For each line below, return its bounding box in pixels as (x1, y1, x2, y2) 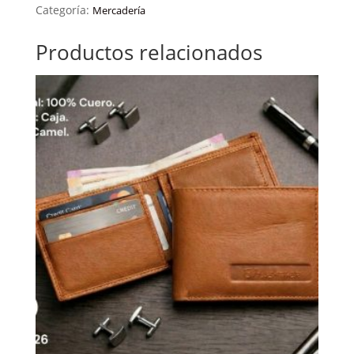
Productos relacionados (35, 38, 262, 67)
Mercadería (92, 3, 145, 18)
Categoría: (35, 2, 92, 18)
